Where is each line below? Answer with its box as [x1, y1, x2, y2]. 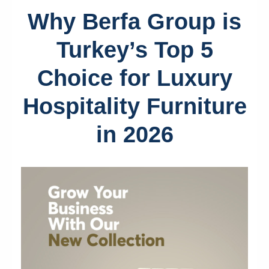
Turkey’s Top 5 [56, 37, 213, 62]
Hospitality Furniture [22, 93, 247, 119]
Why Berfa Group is [28, 8, 241, 34]
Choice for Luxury [37, 65, 232, 91]
